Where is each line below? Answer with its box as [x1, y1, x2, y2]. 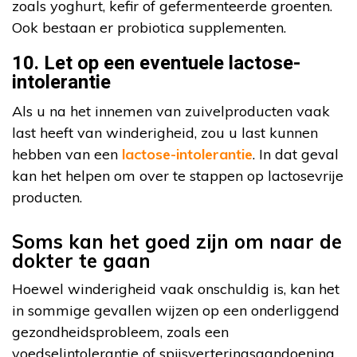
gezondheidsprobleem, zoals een [12, 323, 229, 342]
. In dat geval [253, 145, 339, 164]
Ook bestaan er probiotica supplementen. [12, 18, 286, 37]
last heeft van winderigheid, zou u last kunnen [12, 124, 318, 143]
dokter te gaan [12, 249, 151, 273]
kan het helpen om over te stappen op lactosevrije [12, 167, 343, 186]
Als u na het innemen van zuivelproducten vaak [12, 102, 330, 121]
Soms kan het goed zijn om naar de [12, 229, 342, 254]
